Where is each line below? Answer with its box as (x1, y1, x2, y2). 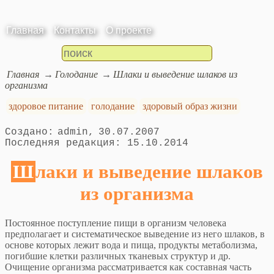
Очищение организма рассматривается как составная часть (5, 262, 251, 273)
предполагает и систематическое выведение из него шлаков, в (5, 229, 265, 240)
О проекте (106, 25, 152, 36)
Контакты (54, 25, 96, 36)
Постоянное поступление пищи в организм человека (5, 218, 226, 229)
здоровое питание (9, 100, 84, 111)
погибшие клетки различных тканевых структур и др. (5, 251, 231, 262)
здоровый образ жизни (142, 100, 237, 111)
